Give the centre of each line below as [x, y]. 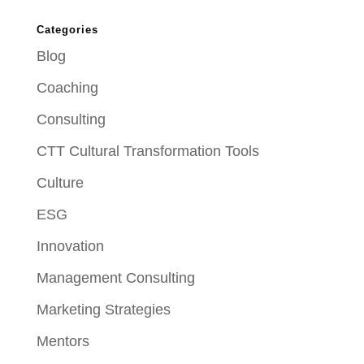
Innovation [70, 247]
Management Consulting [115, 278]
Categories [67, 30]
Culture [60, 183]
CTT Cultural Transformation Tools [147, 152]
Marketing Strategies [103, 310]
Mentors [63, 342]
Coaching [67, 88]
